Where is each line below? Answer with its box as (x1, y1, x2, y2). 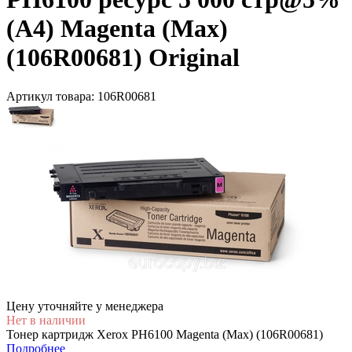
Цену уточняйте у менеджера (6, 299, 163, 313)
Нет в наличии (6, 313, 86, 327)
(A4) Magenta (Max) (6, 14, 228, 43)
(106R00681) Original (6, 43, 240, 72)
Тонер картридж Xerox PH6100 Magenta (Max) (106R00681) (6, 327, 323, 341)
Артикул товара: (6, 89, 97, 103)
